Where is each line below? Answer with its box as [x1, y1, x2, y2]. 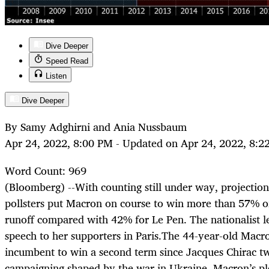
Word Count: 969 [5, 162, 86, 180]
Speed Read [46, 56, 88, 65]
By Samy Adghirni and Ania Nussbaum [5, 118, 187, 136]
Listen [46, 71, 67, 80]
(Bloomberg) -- [5, 178, 75, 196]
